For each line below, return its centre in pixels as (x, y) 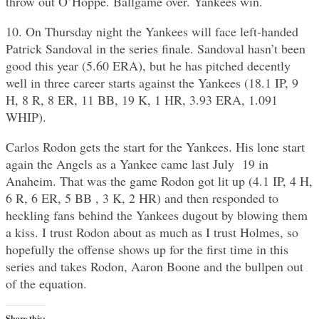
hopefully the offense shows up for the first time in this (147, 250)
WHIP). (26, 117)
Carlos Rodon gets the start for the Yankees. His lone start (155, 147)
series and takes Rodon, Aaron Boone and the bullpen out (155, 267)
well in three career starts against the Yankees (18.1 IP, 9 (152, 83)
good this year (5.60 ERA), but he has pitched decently (148, 66)
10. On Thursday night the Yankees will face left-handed (152, 32)
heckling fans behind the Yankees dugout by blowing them (157, 215)
